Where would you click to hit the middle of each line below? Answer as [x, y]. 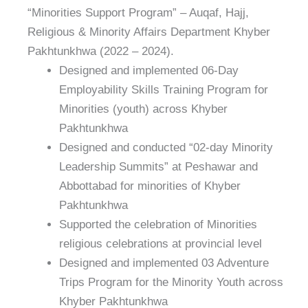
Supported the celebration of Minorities [158, 224]
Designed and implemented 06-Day [148, 70]
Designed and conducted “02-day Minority [166, 147]
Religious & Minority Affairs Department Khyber [149, 32]
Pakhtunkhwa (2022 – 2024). [101, 51]
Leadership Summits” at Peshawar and [158, 166]
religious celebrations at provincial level [160, 243]
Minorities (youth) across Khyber [143, 109]
